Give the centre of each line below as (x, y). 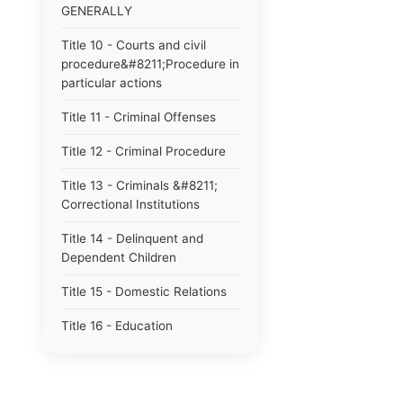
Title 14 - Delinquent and (132, 238)
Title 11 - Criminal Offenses (139, 117)
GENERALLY (97, 11)
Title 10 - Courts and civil (134, 45)
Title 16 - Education (117, 326)
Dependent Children (119, 257)
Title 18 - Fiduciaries (119, 394)
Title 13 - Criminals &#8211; (139, 185)
